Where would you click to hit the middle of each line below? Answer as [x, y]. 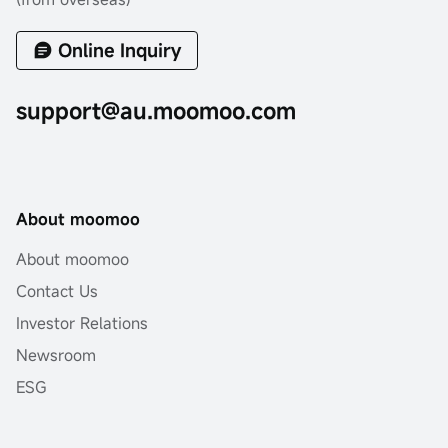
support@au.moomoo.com [156, 111]
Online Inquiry [119, 50]
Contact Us [57, 291]
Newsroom [56, 355]
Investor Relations [82, 323]
